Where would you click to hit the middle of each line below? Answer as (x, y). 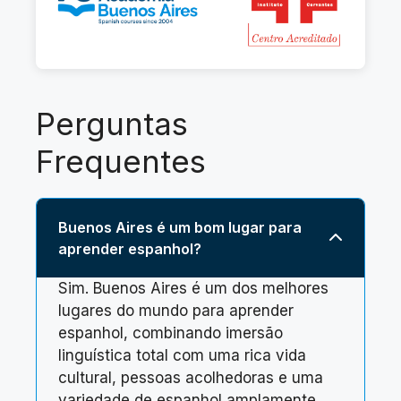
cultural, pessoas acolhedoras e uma (191, 377)
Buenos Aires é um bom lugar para (180, 227)
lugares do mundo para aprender (176, 310)
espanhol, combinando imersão (171, 333)
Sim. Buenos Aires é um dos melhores (193, 288)
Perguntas (112, 123)
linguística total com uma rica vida (182, 355)
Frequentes (121, 161)
